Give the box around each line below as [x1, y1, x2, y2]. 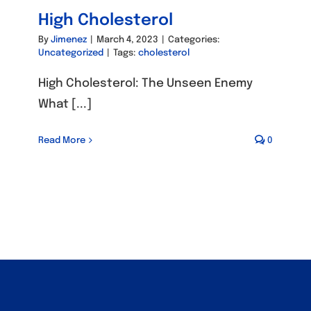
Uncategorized [38, 48, 103, 58]
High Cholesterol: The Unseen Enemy [38, 77, 253, 90]
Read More [38, 135, 85, 145]
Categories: [168, 35, 220, 44]
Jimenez [51, 35, 87, 44]
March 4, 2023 [96, 35, 158, 44]
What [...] [38, 98, 92, 110]
